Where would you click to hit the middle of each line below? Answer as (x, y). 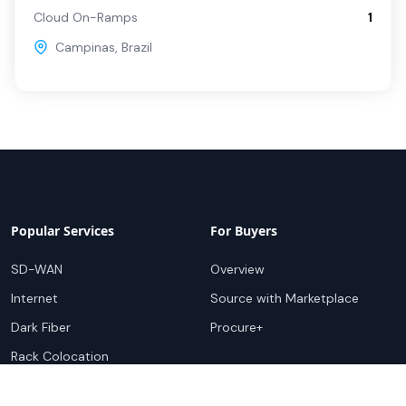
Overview (237, 269)
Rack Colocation (60, 356)
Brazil (137, 47)
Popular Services (63, 230)
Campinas (85, 47)
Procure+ (237, 327)
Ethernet (37, 385)
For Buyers (244, 230)
